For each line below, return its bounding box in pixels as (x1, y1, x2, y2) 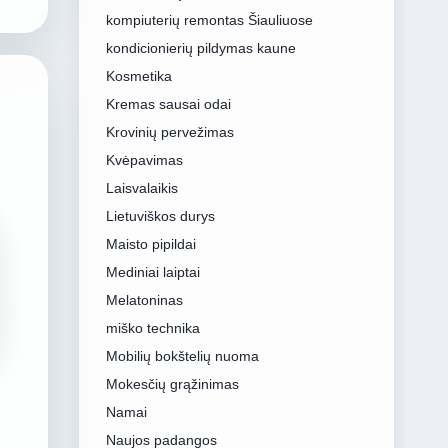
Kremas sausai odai (105, 96, 231, 112)
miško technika (105, 320, 200, 336)
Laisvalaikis (105, 180, 178, 196)
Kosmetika (105, 68, 172, 84)
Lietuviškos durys (105, 208, 215, 224)
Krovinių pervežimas (105, 124, 234, 140)
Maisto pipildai (105, 236, 196, 252)
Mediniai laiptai (105, 264, 200, 280)
